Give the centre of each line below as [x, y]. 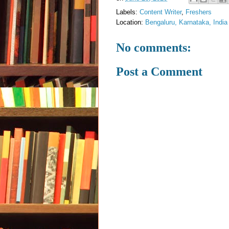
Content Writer [161, 12]
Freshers [199, 12]
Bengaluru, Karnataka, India [186, 22]
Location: [131, 22]
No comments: [154, 48]
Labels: [128, 12]
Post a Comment [159, 71]
